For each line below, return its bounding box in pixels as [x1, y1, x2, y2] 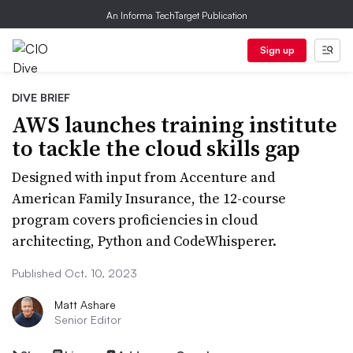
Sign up [259, 44, 295, 56]
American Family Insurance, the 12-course [12, 188, 286, 208]
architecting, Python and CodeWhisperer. [12, 231, 277, 251]
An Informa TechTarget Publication [106, 9, 247, 21]
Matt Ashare [54, 298, 116, 311]
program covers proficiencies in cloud [12, 210, 258, 229]
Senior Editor [54, 313, 121, 326]
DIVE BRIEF [12, 91, 70, 104]
